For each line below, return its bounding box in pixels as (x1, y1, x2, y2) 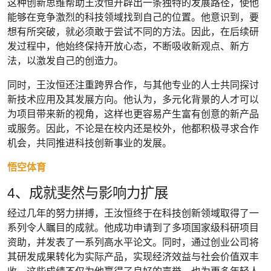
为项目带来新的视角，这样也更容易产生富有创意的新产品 (7, 108, 259, 119)
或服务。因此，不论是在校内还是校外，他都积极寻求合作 (7, 123, 259, 134)
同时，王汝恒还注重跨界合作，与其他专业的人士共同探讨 (7, 79, 259, 90)
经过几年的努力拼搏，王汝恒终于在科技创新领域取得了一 (7, 207, 259, 218)
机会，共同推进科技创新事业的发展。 (7, 137, 172, 148)
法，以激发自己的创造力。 (7, 55, 123, 66)
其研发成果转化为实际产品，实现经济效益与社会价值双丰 (7, 251, 259, 262)
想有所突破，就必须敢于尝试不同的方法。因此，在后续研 (7, 26, 259, 37)
